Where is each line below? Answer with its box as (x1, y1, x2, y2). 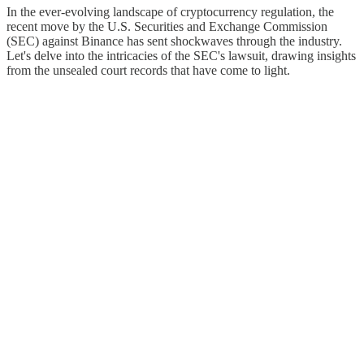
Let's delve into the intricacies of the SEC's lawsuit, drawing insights (6, 48, 356, 63)
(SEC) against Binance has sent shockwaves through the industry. (6, 33, 342, 48)
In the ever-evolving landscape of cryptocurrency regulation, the (6, 4, 334, 19)
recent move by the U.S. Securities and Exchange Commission (6, 19, 327, 33)
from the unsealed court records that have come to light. (6, 63, 290, 77)
